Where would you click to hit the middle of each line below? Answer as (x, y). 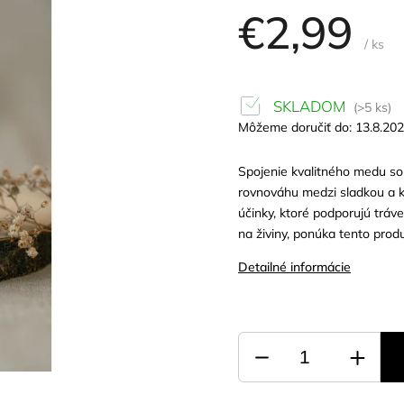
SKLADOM (308, 106)
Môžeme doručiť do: (295, 127)
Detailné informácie (295, 267)
